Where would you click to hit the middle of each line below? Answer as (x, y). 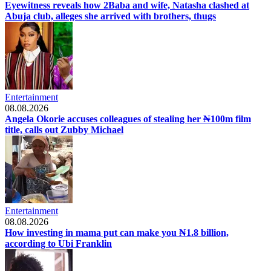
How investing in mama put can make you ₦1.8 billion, (117, 232)
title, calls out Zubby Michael (64, 129)
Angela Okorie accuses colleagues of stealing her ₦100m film (128, 119)
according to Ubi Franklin (58, 243)
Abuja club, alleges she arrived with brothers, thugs (110, 16)
